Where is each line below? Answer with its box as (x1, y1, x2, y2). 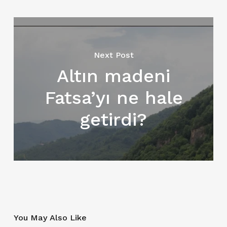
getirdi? (80, 108, 147, 130)
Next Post (93, 50, 134, 60)
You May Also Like (13, 212, 87, 222)
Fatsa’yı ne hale (44, 87, 183, 108)
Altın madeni (57, 65, 171, 87)
